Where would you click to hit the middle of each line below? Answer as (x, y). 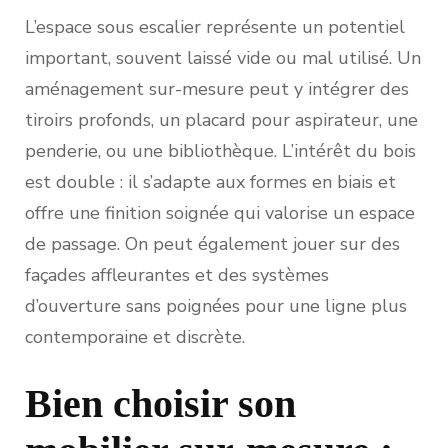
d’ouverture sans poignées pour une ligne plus (216, 306)
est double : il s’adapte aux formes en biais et (210, 182)
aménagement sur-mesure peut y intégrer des (217, 89)
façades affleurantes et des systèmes (177, 275)
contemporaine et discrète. (135, 337)
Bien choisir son (160, 404)
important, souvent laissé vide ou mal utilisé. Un (223, 58)
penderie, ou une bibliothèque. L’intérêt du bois (220, 151)
